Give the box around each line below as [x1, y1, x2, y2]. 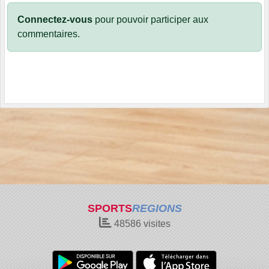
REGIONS [131, 202, 182, 214]
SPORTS [87, 202, 132, 214]
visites [141, 219, 171, 229]
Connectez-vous [17, 14, 92, 25]
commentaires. [17, 29, 80, 40]
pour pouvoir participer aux [92, 14, 208, 25]
